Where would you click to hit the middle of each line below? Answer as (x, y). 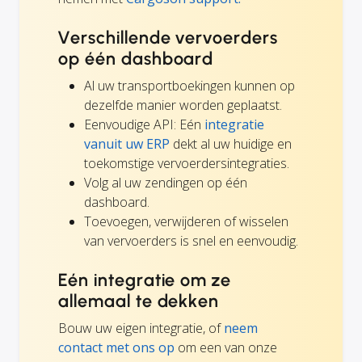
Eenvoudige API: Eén (144, 125)
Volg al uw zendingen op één (166, 183)
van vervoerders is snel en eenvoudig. (191, 241)
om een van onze (226, 348)
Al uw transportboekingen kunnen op (189, 86)
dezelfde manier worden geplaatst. (183, 105)
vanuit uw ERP (127, 144)
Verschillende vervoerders (168, 38)
